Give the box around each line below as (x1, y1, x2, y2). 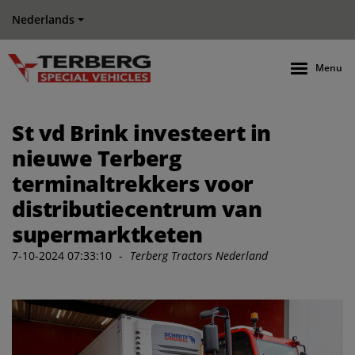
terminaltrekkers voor (12, 169, 254, 198)
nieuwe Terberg (12, 143, 181, 173)
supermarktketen (12, 219, 203, 249)
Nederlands (12, 12, 74, 27)
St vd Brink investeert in (12, 118, 271, 147)
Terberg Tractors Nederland (130, 248, 268, 263)
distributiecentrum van (12, 194, 261, 223)
